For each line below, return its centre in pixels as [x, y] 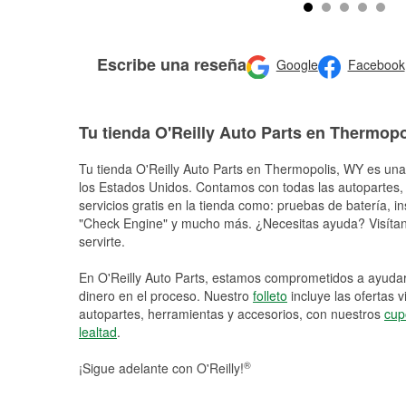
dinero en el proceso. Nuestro [166, 295]
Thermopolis [300, 169]
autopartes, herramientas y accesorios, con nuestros [232, 314]
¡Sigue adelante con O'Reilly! [161, 368]
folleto [270, 295]
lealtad [98, 332]
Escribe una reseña [172, 64]
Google [297, 65]
